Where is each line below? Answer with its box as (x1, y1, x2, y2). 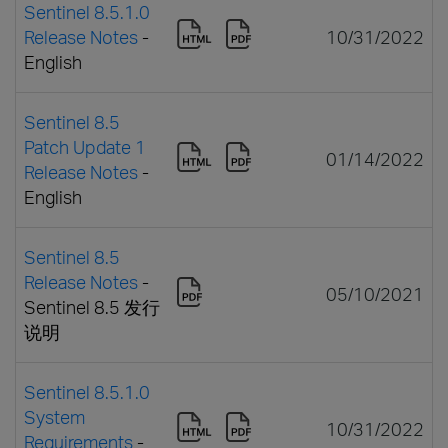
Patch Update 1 (24, 135, 146, 158)
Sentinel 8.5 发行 (24, 295, 160, 318)
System (24, 405, 85, 428)
